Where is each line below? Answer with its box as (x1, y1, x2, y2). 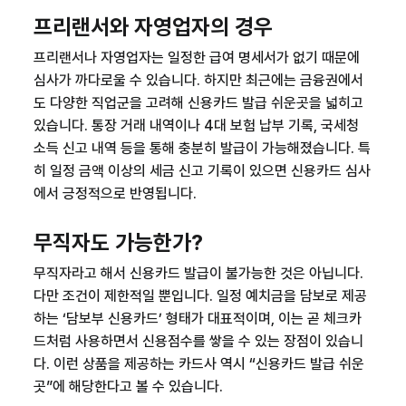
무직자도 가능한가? (33, 229, 203, 256)
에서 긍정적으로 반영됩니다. (33, 185, 197, 202)
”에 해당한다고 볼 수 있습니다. (45, 378, 223, 395)
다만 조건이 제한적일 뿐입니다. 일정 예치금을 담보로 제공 (33, 287, 367, 304)
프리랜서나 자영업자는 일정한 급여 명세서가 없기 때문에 (33, 49, 360, 66)
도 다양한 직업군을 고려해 (33, 94, 188, 111)
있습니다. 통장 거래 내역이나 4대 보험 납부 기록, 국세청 (33, 117, 359, 134)
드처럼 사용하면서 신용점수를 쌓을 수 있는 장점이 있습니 (33, 333, 363, 350)
